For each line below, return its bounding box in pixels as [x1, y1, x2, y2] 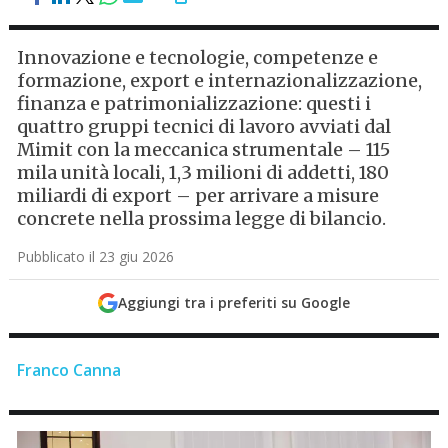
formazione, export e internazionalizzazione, [17, 69, 423, 92]
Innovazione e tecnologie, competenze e [17, 46, 379, 69]
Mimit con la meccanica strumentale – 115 [17, 138, 391, 161]
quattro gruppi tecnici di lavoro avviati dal [17, 115, 392, 138]
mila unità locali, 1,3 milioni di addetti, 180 [17, 161, 390, 184]
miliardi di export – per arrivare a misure [17, 184, 380, 207]
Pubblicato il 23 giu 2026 [17, 247, 175, 266]
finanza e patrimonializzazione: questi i [17, 92, 372, 115]
